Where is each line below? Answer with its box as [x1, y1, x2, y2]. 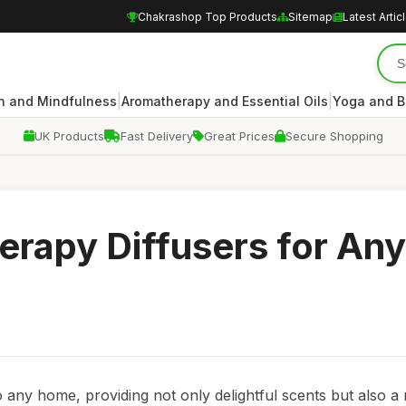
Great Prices [203, 129, 275, 143]
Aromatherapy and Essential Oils [121, 92, 328, 109]
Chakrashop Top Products [138, 9, 277, 24]
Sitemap [288, 9, 333, 24]
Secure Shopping [285, 129, 383, 143]
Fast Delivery [120, 129, 193, 143]
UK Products [34, 129, 104, 143]
